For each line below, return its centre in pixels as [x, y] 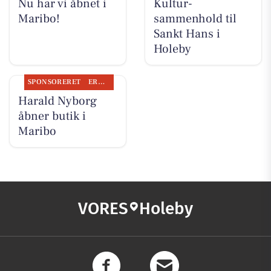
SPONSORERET [54, 82]
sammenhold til [195, 18]
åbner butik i [52, 116]
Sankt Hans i [187, 34]
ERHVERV [101, 82]
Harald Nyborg [57, 101]
